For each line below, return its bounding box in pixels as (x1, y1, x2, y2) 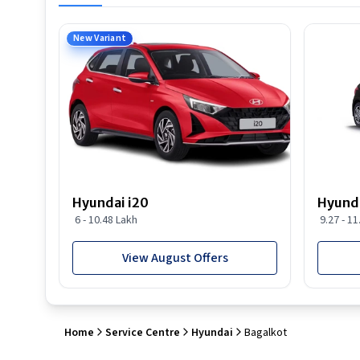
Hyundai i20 (72, 194, 149, 211)
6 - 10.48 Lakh (75, 212, 137, 228)
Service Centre (105, 325, 180, 341)
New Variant (73, 31, 127, 45)
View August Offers (121, 249, 228, 267)
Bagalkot (244, 325, 287, 341)
